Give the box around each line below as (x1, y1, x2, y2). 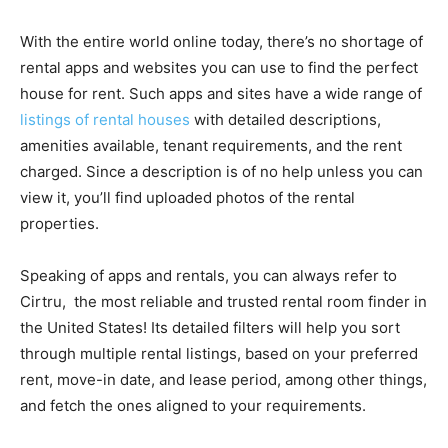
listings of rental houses (20, 109, 190, 129)
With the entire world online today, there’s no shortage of (20, 31, 423, 51)
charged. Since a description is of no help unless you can (20, 161, 423, 181)
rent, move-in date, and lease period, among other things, (20, 369, 427, 389)
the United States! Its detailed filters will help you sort (20, 317, 400, 337)
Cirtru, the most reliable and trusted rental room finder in (20, 291, 427, 311)
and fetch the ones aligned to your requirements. (20, 395, 366, 415)
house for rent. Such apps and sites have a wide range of (20, 83, 422, 103)
